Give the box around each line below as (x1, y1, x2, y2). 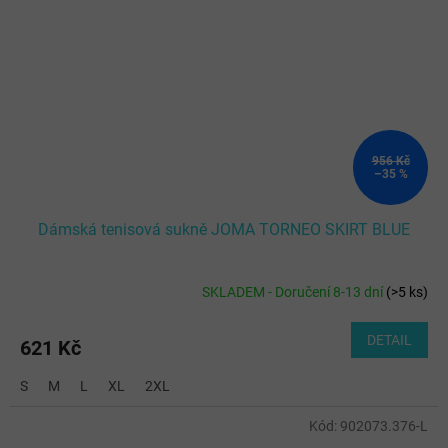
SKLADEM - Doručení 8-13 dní (202, 284, 386, 301)
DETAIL (367, 331, 412, 348)
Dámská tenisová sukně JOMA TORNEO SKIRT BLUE (38, 219, 410, 239)
